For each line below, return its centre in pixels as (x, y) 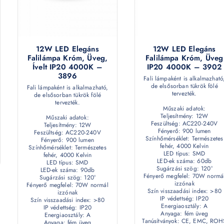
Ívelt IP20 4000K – (67, 67)
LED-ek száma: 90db (67, 170)
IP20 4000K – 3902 (184, 67)
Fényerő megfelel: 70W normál (67, 185)
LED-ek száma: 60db (184, 161)
